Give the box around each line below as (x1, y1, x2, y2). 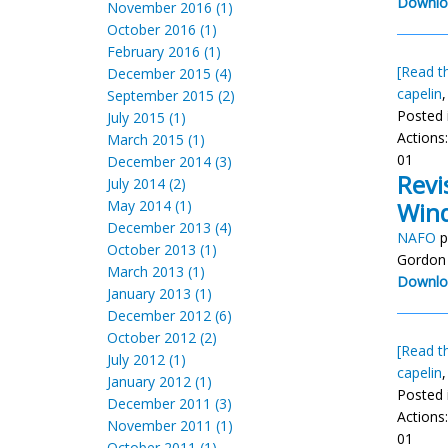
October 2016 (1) (107, 20, 217, 39)
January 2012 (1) (107, 372, 212, 391)
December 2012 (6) (107, 306, 232, 325)
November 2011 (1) (107, 416, 233, 435)
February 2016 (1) (107, 42, 221, 61)
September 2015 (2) (107, 86, 235, 105)
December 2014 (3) (107, 152, 232, 171)
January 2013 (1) (107, 284, 212, 303)
